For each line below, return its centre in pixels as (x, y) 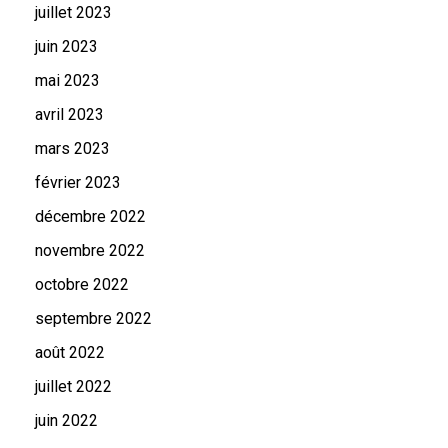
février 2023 (78, 182)
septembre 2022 (93, 318)
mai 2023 (67, 80)
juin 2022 (66, 420)
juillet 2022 (73, 386)
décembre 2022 (90, 216)
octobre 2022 (82, 284)
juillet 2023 (73, 12)
